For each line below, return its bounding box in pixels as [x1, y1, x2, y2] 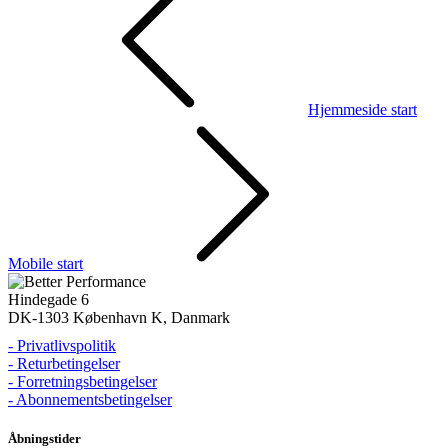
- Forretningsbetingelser [8, 372, 157, 390]
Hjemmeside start [308, 100, 417, 118]
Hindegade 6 [8, 290, 89, 308]
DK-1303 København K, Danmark [8, 308, 230, 326]
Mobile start [8, 254, 83, 272]
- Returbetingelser [8, 354, 120, 372]
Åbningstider [8, 430, 81, 446]
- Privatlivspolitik [8, 336, 116, 354]
